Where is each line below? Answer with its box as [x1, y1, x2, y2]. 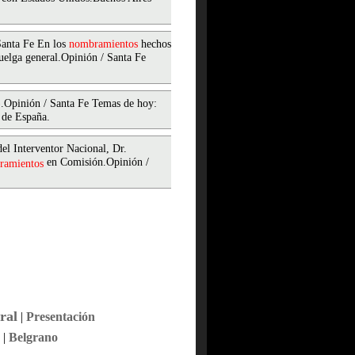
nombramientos [69, 38, 138, 50]
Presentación [25, 310, 95, 323]
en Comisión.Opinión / [44, 156, 149, 170]
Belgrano [8, 330, 58, 344]
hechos [138, 38, 171, 50]
